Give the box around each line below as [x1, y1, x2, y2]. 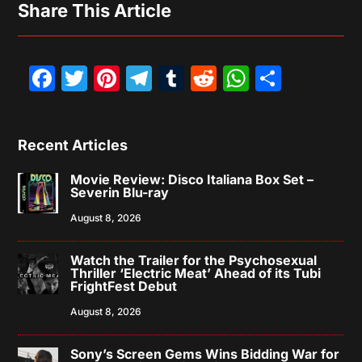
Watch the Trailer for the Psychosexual [70, 252, 318, 269]
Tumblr [184, 63, 277, 94]
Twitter [87, 63, 196, 94]
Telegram [152, 63, 276, 94]
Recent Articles [18, 137, 128, 154]
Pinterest [120, 63, 259, 94]
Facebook [55, 63, 179, 94]
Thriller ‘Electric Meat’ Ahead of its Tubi [70, 265, 322, 282]
